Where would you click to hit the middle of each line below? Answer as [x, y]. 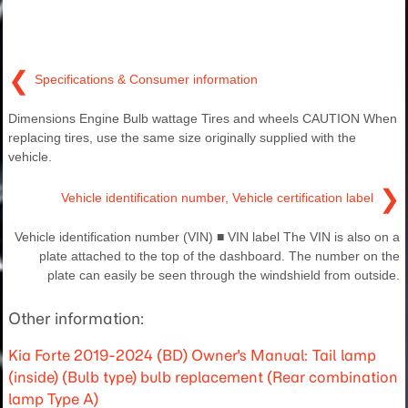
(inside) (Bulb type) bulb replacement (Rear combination [203, 377]
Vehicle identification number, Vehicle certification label [217, 198]
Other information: [76, 318]
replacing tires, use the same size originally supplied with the [182, 137]
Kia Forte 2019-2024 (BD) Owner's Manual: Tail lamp [192, 355]
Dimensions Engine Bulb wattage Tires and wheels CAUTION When [203, 118]
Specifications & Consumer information [146, 80]
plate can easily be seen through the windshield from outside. [224, 275]
